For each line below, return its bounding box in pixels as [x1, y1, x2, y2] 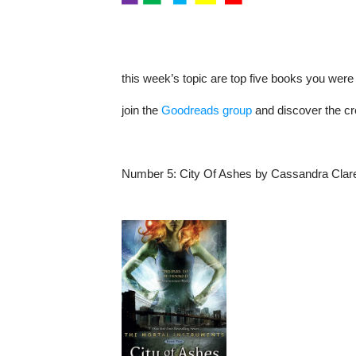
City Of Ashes [179, 167, 252, 181]
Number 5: [121, 167, 180, 181]
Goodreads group [161, 103, 252, 118]
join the [121, 103, 161, 118]
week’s [142, 72, 183, 86]
